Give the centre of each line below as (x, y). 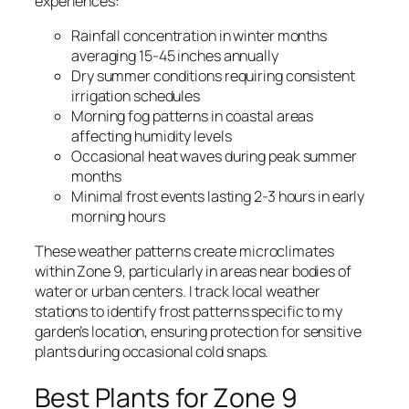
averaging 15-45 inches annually (175, 56)
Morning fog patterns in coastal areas (193, 116)
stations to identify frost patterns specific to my (189, 312)
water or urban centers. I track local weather (178, 292)
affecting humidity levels (152, 136)
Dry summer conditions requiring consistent (213, 76)
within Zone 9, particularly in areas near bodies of (193, 272)
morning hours (118, 217)
